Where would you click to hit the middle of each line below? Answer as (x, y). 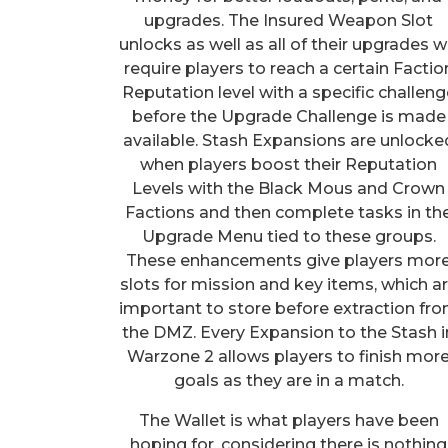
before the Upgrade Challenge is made (288, 116)
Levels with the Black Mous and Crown (289, 188)
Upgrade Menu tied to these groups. (288, 236)
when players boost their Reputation (289, 164)
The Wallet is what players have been (288, 420)
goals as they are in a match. (288, 380)
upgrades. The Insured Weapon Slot (289, 20)
